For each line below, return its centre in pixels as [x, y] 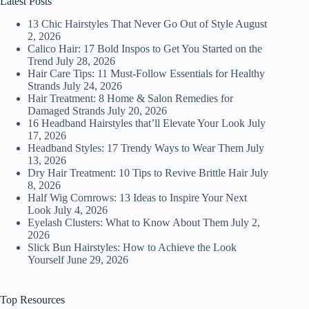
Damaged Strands [66, 110]
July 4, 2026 [81, 210]
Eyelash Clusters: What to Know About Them [128, 222]
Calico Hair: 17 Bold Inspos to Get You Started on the [145, 48]
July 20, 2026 [137, 110]
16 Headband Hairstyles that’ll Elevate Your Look [136, 123]
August [251, 23]
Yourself [46, 259]
